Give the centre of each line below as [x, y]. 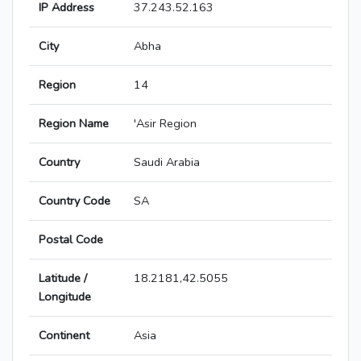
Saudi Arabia [167, 162]
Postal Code [71, 240]
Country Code [75, 201]
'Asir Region [165, 124]
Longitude [65, 297]
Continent [64, 336]
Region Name [74, 124]
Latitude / [63, 278]
